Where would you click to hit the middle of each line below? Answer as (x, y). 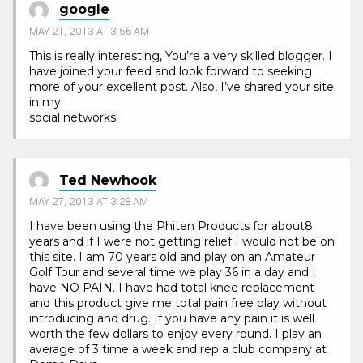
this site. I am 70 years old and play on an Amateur (172, 257)
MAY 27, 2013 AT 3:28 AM (89, 202)
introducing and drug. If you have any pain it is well (172, 319)
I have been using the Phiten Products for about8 (171, 226)
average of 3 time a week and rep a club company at (178, 350)
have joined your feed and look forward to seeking (171, 71)
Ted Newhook (108, 180)
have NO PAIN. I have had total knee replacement (172, 288)
